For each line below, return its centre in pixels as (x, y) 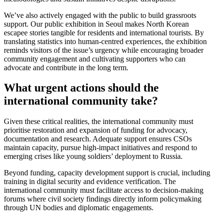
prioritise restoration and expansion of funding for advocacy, (96, 130)
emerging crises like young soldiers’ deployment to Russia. (93, 156)
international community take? (81, 101)
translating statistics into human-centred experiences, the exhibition (105, 41)
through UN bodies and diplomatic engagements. (79, 208)
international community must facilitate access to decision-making (104, 190)
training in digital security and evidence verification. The (90, 182)
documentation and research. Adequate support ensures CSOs (98, 139)
